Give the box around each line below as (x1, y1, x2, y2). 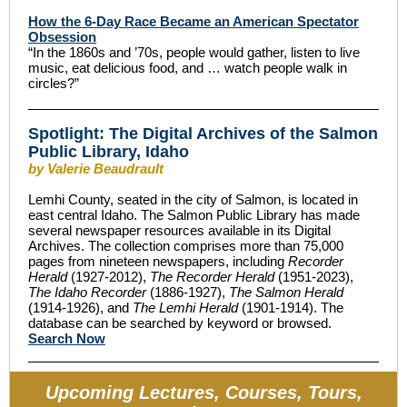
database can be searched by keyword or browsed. (28, 315, 332, 331)
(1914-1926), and (28, 300, 133, 315)
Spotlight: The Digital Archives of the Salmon (28, 124, 378, 143)
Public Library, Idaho (28, 143, 189, 161)
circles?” (28, 75, 79, 91)
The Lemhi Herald (133, 300, 238, 315)
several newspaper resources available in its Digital (28, 223, 331, 238)
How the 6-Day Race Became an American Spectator (28, 14, 359, 29)
